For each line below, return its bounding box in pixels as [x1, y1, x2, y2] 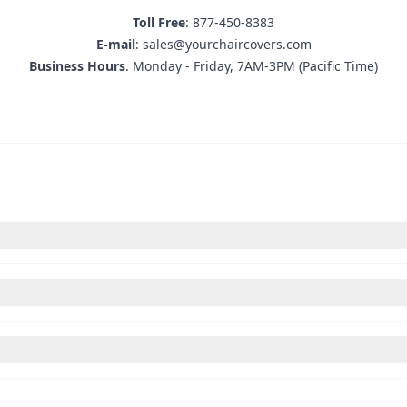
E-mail [95, 35, 135, 53]
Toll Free [133, 14, 185, 31]
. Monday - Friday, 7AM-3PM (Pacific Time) [125, 57, 378, 74]
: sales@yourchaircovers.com [134, 35, 312, 53]
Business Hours [29, 57, 125, 74]
